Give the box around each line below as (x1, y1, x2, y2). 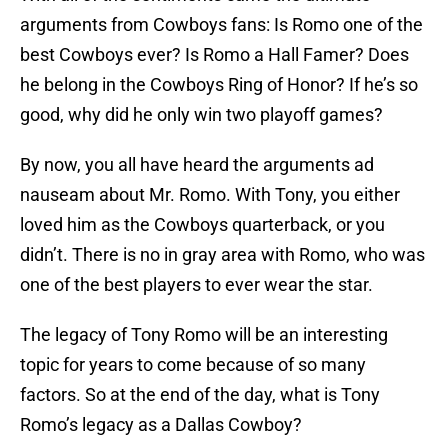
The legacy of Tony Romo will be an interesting (20, 324, 388, 346)
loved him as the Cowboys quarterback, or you (20, 214, 385, 236)
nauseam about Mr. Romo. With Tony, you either (20, 184, 400, 206)
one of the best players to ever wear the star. (20, 274, 373, 296)
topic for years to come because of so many (20, 354, 366, 376)
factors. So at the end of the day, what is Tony (20, 384, 380, 406)
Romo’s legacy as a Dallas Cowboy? (20, 414, 302, 436)
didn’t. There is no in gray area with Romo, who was (20, 244, 425, 266)
